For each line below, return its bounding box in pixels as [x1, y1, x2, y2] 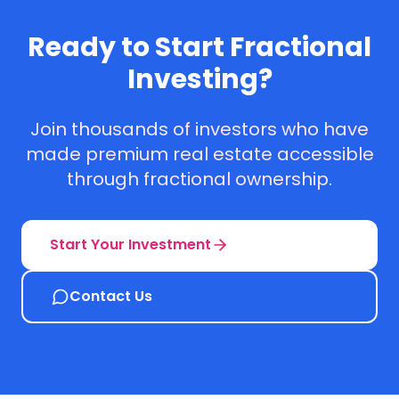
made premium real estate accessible [25, 142, 374, 167]
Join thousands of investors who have [30, 117, 369, 142]
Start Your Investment [50, 234, 211, 255]
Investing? [126, 61, 273, 98]
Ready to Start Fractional [28, 28, 371, 66]
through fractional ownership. [67, 167, 332, 191]
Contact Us [69, 286, 152, 306]
